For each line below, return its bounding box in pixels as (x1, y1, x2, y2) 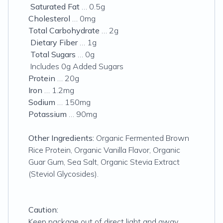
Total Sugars (28, 49, 76, 59)
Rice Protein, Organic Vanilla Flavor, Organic (28, 145, 180, 155)
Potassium (28, 109, 67, 119)
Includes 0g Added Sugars (28, 61, 123, 71)
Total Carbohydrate (28, 25, 100, 35)
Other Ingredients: (28, 133, 96, 143)
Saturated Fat (28, 1, 80, 11)
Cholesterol (28, 13, 70, 23)
